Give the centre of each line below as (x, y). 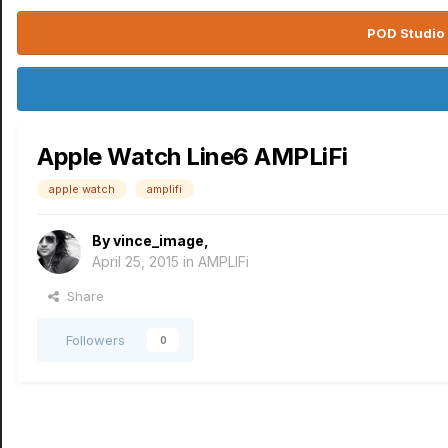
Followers (95, 340)
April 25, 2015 (135, 261)
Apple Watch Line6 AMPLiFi (192, 156)
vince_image (158, 240)
